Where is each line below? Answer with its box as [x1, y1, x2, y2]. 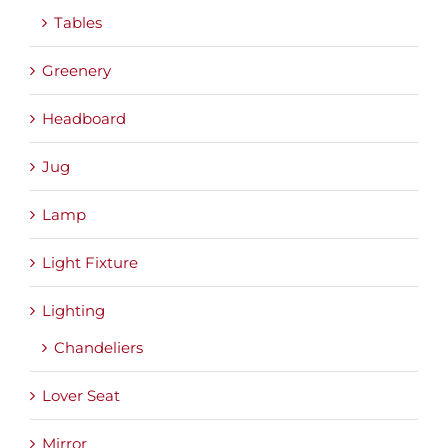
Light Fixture [42, 253, 138, 273]
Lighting [42, 301, 105, 321]
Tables [54, 13, 102, 33]
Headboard [42, 109, 126, 129]
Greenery [42, 61, 111, 81]
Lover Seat [42, 386, 120, 406]
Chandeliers [54, 338, 143, 358]
